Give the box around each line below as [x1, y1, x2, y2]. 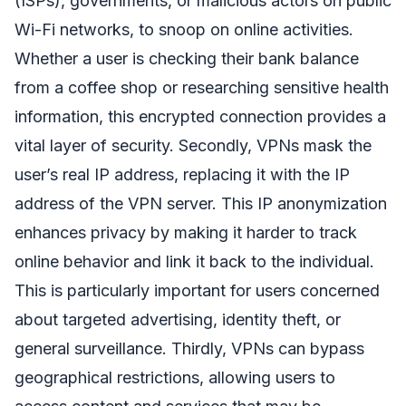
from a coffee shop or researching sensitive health [14, 77, 389, 97]
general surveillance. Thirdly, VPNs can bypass [14, 338, 364, 358]
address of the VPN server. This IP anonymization [14, 193, 387, 213]
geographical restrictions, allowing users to [14, 367, 335, 387]
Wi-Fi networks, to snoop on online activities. [14, 19, 353, 39]
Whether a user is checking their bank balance [14, 48, 359, 68]
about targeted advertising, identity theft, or [14, 309, 341, 329]
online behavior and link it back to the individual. [14, 251, 374, 271]
